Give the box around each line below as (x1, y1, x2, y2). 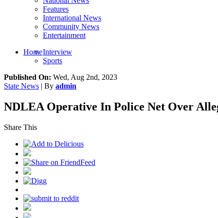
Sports (43, 56, 62, 65)
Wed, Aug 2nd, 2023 (51, 73, 117, 81)
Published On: (4, 73, 51, 81)
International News (43, 14, 101, 22)
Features (43, 5, 69, 13)
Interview (43, 48, 72, 56)
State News (4, 82, 39, 90)
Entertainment (43, 31, 86, 39)
